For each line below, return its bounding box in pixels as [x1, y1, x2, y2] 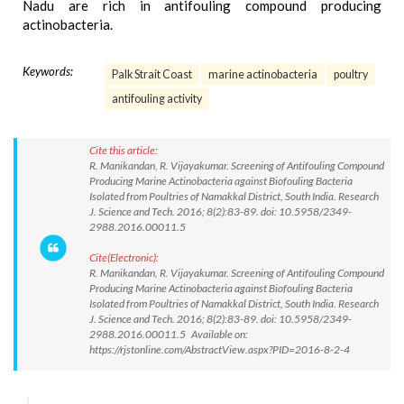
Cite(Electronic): [89, 251, 159, 264]
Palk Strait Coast [112, 68, 192, 81]
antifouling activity [112, 92, 202, 106]
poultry [334, 68, 368, 81]
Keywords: [23, 64, 73, 78]
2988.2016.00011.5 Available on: [89, 327, 248, 341]
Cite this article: [89, 143, 158, 157]
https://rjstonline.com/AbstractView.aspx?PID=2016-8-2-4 [89, 343, 350, 356]
